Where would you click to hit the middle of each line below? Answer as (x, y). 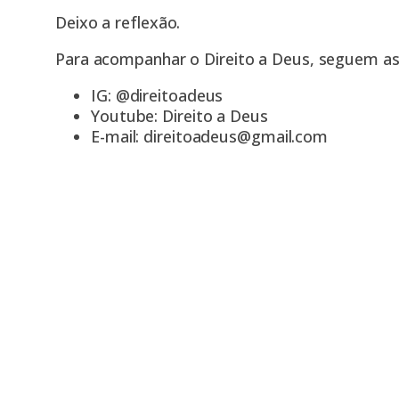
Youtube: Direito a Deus (179, 115)
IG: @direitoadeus (157, 95)
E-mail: (118, 136)
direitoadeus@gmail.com (236, 136)
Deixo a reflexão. (118, 22)
